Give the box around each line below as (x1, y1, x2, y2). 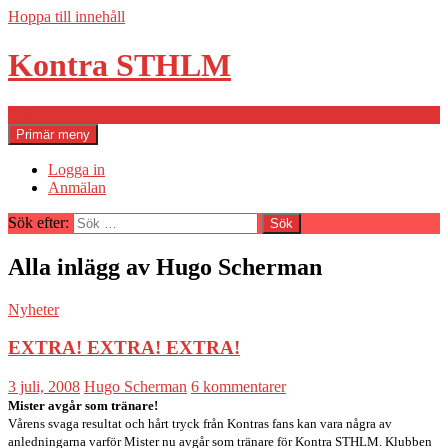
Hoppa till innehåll (8, 8, 125, 25)
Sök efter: (8, 213, 69, 231)
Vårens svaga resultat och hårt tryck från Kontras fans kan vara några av (8, 416, 392, 432)
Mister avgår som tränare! (8, 398, 158, 414)
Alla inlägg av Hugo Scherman (8, 253, 322, 280)
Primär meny (16, 126, 90, 142)
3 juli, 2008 (8, 378, 80, 396)
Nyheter (8, 300, 59, 318)
